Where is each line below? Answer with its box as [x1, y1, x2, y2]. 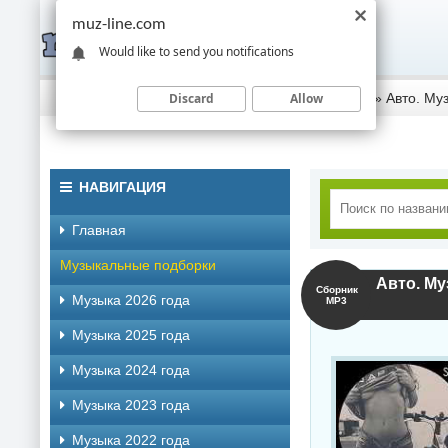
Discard [169, 89, 214, 107]
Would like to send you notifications [99, 42, 294, 60]
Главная [72, 222, 126, 238]
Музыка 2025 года [72, 327, 190, 343]
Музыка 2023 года [72, 397, 190, 413]
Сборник [316, 284, 358, 295]
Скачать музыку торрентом [60, 90, 236, 106]
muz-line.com [72, 16, 166, 33]
